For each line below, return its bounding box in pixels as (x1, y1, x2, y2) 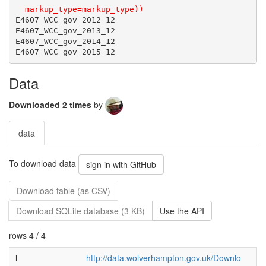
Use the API (160, 205, 204, 217)
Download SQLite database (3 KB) (16, 205, 145, 217)
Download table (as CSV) (17, 185, 110, 197)
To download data (9, 157, 78, 169)
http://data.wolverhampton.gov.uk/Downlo (85, 252, 241, 264)
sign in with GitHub (86, 159, 156, 170)
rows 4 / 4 (9, 229, 46, 241)
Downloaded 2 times (9, 98, 94, 110)
